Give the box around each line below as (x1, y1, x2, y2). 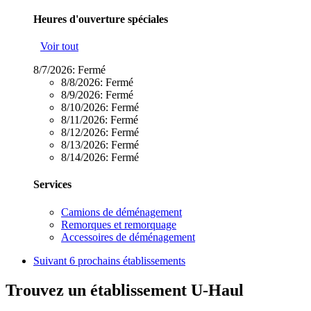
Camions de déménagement (61, 205, 182, 218)
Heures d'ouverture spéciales (33, 12, 168, 25)
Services (33, 178, 72, 191)
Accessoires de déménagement (61, 230, 195, 243)
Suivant (33, 254, 69, 267)
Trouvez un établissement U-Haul (6, 280, 244, 299)
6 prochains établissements (69, 254, 185, 267)
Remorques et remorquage (61, 218, 176, 230)
